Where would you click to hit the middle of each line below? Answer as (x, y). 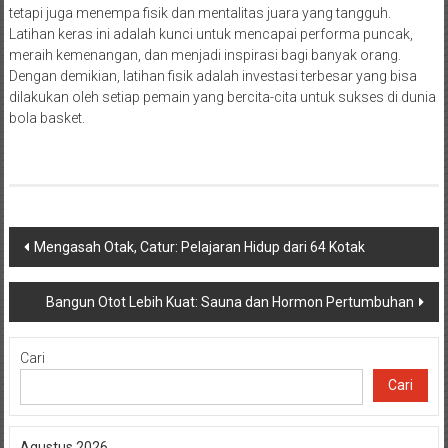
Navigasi (59, 243)
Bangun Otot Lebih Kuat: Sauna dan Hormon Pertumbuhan (230, 301)
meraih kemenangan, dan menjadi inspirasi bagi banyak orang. (204, 54)
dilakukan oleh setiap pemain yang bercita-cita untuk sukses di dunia (222, 96)
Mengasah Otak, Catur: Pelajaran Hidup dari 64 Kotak (199, 246)
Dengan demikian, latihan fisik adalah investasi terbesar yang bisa (212, 75)
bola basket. (46, 117)
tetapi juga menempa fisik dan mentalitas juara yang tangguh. (199, 12)
